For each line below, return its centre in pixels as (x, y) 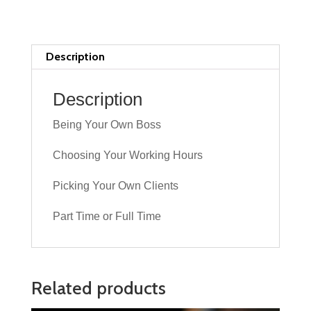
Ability (46, 29)
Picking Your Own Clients (115, 185)
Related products (98, 288)
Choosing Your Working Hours (127, 155)
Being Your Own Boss (107, 124)
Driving (48, 10)
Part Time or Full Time (107, 216)
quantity (51, 49)
